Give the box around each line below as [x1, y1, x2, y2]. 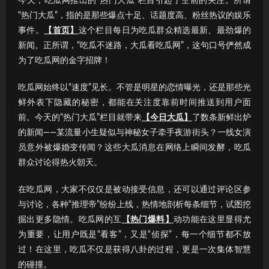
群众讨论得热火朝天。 [18, 158, 102, 167]
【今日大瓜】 [142, 113, 192, 122]
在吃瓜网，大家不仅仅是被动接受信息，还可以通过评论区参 [18, 185, 251, 194]
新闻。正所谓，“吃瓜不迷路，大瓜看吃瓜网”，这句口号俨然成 [18, 41, 251, 50]
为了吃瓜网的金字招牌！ [18, 56, 110, 65]
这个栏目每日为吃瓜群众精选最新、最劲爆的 [78, 26, 252, 35]
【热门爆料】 [121, 215, 174, 224]
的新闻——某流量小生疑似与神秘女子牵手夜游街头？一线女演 [18, 128, 251, 137]
